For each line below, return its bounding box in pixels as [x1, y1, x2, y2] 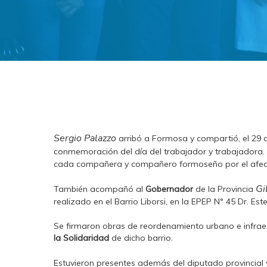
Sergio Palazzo [54, 132, 117, 145]
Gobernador [145, 184, 194, 194]
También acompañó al [54, 184, 146, 194]
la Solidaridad [54, 232, 110, 243]
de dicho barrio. [109, 232, 173, 243]
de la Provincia [193, 184, 256, 194]
